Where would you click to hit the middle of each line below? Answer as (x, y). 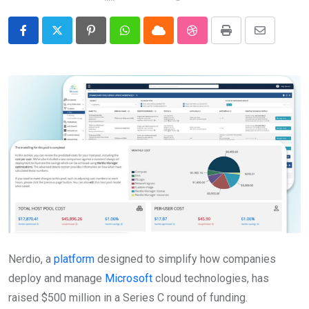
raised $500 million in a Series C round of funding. (128, 297)
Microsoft (129, 278)
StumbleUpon (224, 39)
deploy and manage (57, 278)
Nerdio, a (31, 259)
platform (74, 259)
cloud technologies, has (211, 278)
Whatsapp (148, 39)
